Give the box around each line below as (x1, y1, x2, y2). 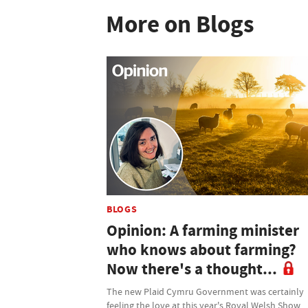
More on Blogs (106, 8, 254, 41)
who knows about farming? (107, 239, 296, 261)
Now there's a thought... (107, 258, 277, 280)
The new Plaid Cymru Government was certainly (107, 285, 304, 298)
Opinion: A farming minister (107, 219, 299, 241)
